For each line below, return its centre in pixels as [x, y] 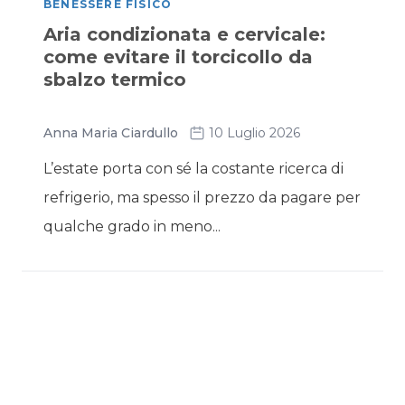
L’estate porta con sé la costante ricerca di [193, 169]
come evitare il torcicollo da [178, 57]
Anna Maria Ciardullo [111, 133]
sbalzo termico [115, 80]
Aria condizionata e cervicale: [184, 34]
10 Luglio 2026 [254, 133]
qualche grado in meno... [132, 226]
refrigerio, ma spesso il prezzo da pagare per [202, 198]
